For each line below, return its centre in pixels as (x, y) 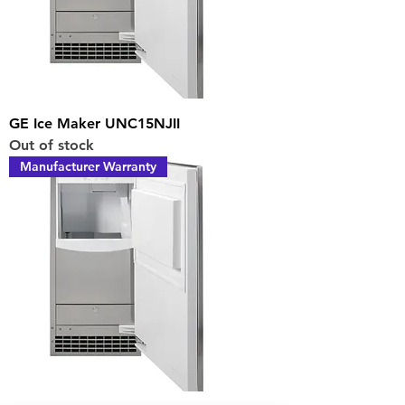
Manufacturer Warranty (88, 166)
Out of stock (52, 145)
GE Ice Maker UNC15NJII (94, 123)
